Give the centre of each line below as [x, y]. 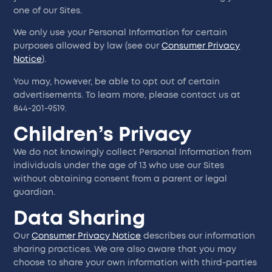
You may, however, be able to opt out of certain [117, 82]
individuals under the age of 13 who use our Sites [119, 166]
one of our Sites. [48, 11]
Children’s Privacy [103, 135]
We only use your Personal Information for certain [121, 33]
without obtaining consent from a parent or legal [121, 179]
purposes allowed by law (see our [88, 46]
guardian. [35, 193]
